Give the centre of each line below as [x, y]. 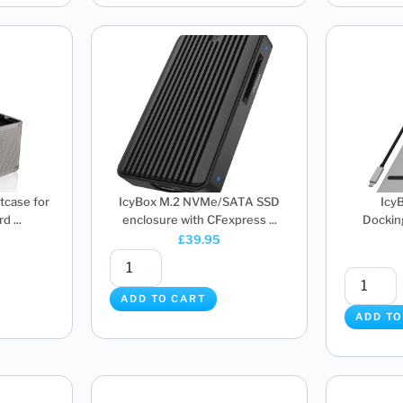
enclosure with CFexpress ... [199, 219]
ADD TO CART [163, 299]
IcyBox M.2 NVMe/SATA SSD [199, 201]
